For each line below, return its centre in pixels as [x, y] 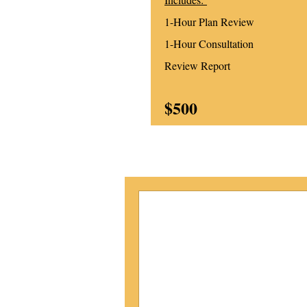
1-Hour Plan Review [209, 21]
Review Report [197, 65]
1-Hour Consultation [209, 43]
